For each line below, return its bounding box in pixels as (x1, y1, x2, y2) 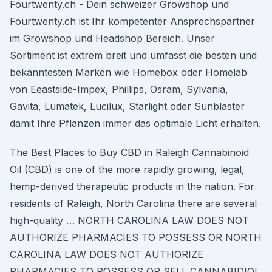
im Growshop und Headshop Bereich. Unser (10, 32, 215, 44)
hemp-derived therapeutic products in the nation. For (10, 180, 254, 192)
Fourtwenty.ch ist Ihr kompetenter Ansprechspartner (10, 15, 255, 27)
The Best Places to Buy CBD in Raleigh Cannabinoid (10, 146, 249, 158)
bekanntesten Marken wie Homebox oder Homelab (10, 66, 247, 78)
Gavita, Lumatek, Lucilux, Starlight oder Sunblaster (10, 100, 245, 112)
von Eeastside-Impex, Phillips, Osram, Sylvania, (10, 83, 228, 95)
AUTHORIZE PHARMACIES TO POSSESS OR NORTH (10, 231, 262, 243)
